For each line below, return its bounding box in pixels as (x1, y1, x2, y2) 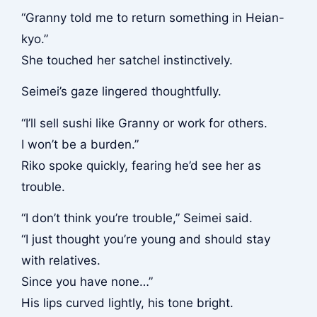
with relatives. (21, 253, 100, 268)
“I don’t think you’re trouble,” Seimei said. (21, 211, 253, 226)
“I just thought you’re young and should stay (21, 232, 270, 247)
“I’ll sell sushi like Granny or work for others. (21, 115, 267, 130)
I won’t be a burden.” (21, 137, 139, 151)
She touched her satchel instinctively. (21, 52, 233, 67)
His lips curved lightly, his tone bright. (21, 296, 234, 311)
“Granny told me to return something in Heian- (21, 10, 284, 25)
